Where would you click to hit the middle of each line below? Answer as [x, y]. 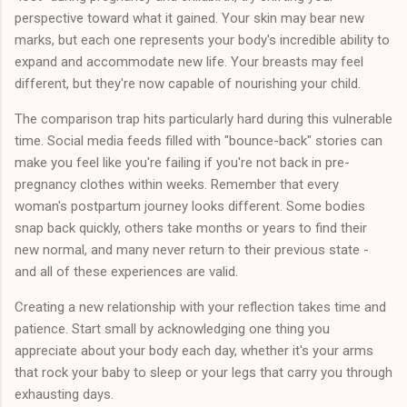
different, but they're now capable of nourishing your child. [188, 83]
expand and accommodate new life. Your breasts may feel [189, 61]
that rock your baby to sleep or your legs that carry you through [203, 372]
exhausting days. [64, 394]
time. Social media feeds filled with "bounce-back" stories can [199, 140]
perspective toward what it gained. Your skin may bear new [189, 18]
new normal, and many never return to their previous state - [192, 249]
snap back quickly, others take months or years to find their [191, 228]
